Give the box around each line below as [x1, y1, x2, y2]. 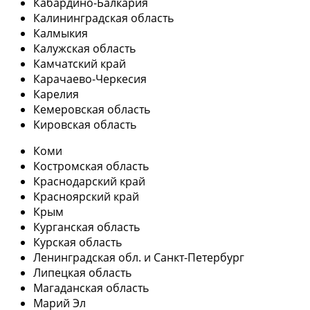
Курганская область [33, 219, 140, 235]
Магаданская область [33, 280, 149, 296]
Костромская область [33, 158, 149, 174]
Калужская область [33, 41, 136, 57]
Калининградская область [33, 10, 174, 26]
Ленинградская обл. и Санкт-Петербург [33, 250, 244, 266]
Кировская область [33, 117, 136, 133]
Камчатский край [33, 56, 126, 72]
